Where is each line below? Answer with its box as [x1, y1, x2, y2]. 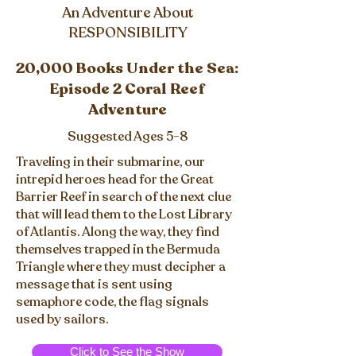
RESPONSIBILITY [68, 23, 188, 42]
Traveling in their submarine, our [16, 153, 205, 171]
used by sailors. [16, 311, 109, 328]
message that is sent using [16, 276, 172, 293]
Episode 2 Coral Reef [50, 79, 204, 99]
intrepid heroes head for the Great [16, 171, 214, 188]
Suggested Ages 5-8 [67, 128, 188, 145]
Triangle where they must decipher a [16, 258, 226, 276]
